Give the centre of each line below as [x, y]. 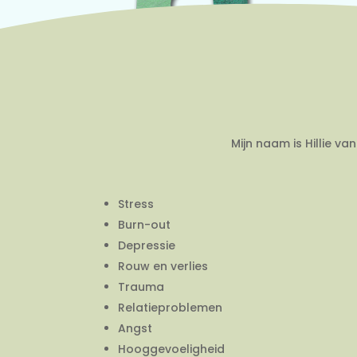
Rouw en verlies [163, 266]
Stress [136, 204]
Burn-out [145, 224]
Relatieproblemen [171, 307]
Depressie [147, 245]
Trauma [141, 286]
